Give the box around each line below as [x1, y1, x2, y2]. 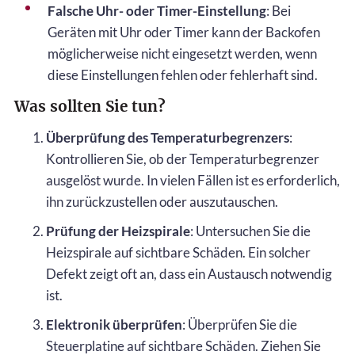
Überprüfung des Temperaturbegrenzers [46, 128, 289, 146]
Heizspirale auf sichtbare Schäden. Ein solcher [46, 243, 311, 261]
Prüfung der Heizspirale [46, 222, 190, 239]
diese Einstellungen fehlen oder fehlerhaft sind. [48, 66, 318, 83]
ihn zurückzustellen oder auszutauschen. [46, 193, 278, 210]
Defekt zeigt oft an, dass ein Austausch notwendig [46, 265, 332, 282]
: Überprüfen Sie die [182, 315, 297, 333]
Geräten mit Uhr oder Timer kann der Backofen [48, 23, 320, 40]
